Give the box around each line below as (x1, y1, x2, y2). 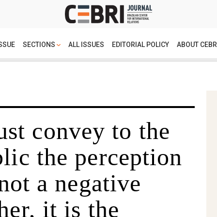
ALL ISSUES (68, 40, 105, 48)
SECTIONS (22, 40, 57, 48)
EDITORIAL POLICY (112, 40, 170, 48)
